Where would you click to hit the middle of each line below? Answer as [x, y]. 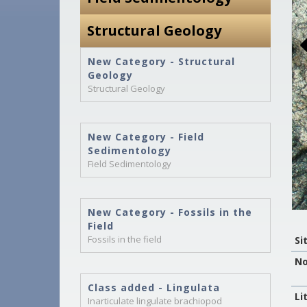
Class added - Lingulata [154, 287]
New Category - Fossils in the [170, 212]
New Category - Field [146, 137]
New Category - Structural [161, 61]
